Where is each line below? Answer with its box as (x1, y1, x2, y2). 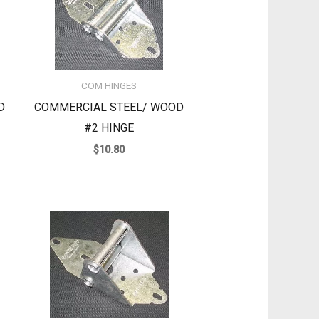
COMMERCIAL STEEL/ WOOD (34, 100, 184, 115)
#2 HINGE (84, 121, 135, 135)
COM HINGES (81, 80, 137, 92)
